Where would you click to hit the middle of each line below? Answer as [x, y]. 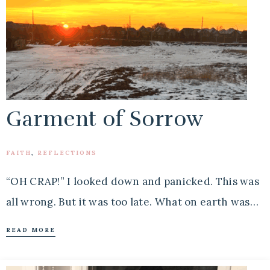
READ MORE [31, 230]
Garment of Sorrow [105, 119]
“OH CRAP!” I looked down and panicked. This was [133, 181]
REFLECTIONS [67, 153]
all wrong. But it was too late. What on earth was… [132, 202]
